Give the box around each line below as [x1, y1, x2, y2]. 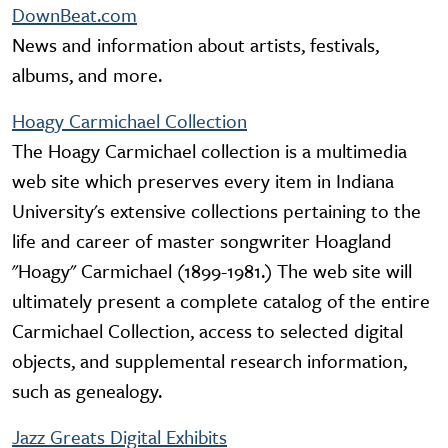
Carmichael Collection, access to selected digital [12, 317, 403, 345]
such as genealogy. [12, 377, 162, 405]
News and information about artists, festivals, [12, 31, 379, 59]
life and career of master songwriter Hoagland [12, 227, 392, 255]
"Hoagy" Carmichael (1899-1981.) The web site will [12, 257, 412, 285]
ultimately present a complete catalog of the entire [12, 287, 430, 315]
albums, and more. [12, 61, 162, 89]
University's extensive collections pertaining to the [12, 197, 421, 225]
